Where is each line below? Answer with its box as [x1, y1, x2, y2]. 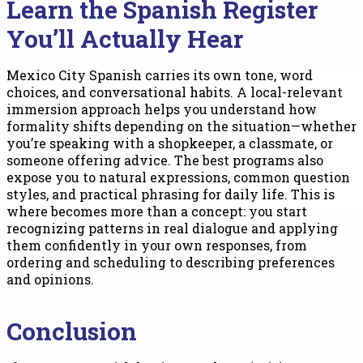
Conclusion [6, 314, 137, 347]
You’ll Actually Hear [6, 23, 243, 55]
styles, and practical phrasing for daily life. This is [6, 186, 335, 203]
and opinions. [6, 271, 94, 288]
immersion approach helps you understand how [6, 100, 317, 118]
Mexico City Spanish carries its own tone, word [6, 66, 313, 84]
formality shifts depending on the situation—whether [6, 117, 357, 135]
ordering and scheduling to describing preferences [6, 254, 335, 271]
